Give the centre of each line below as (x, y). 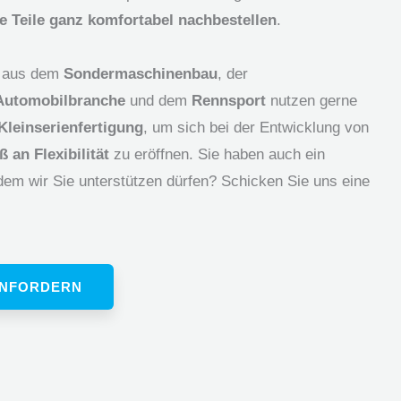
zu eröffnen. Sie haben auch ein (217, 154)
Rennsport (229, 100)
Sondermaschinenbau (141, 73)
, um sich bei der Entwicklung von (256, 127)
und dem (158, 100)
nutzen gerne (311, 100)
